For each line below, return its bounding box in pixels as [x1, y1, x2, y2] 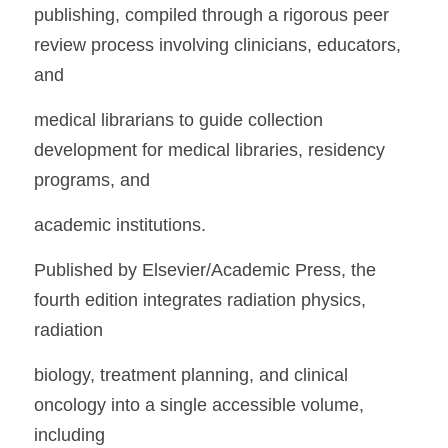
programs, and [34, 170, 150, 190]
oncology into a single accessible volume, [34, 395, 364, 415]
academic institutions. [34, 215, 206, 235]
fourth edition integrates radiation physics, [34, 290, 366, 310]
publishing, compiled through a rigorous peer [34, 5, 389, 25]
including [34, 425, 105, 445]
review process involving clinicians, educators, [34, 35, 401, 55]
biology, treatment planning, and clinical [34, 365, 348, 385]
